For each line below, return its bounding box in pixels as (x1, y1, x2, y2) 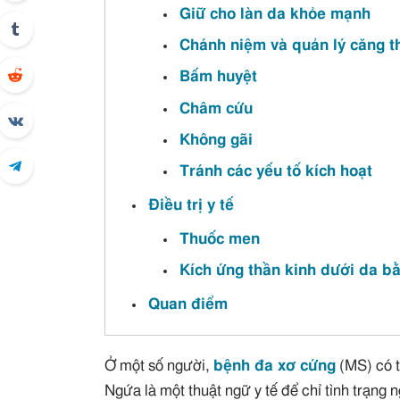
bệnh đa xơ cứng (213, 359, 337, 374)
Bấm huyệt (179, 70, 258, 85)
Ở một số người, (104, 359, 214, 374)
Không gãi (179, 132, 254, 147)
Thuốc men (179, 232, 261, 247)
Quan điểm (148, 297, 229, 312)
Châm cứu (179, 101, 254, 116)
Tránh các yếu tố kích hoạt (179, 164, 373, 179)
